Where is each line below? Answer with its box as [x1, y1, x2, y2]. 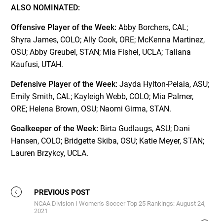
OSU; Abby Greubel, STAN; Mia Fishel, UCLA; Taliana [11, 47, 191, 57]
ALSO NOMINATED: [11, 2, 80, 12]
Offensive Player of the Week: [11, 22, 117, 32]
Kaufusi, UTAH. [11, 59, 64, 69]
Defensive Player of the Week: [11, 79, 118, 89]
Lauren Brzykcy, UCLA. [11, 148, 89, 158]
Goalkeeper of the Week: [11, 123, 99, 133]
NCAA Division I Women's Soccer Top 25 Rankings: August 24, [34, 199, 206, 207]
